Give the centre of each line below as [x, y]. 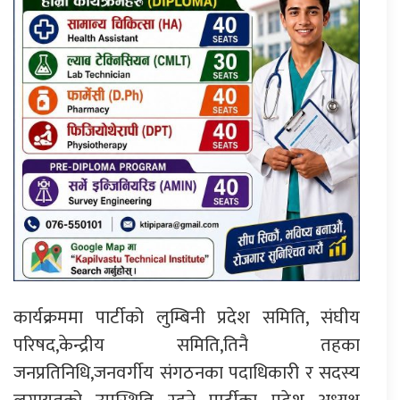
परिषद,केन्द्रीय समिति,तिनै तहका [187, 346]
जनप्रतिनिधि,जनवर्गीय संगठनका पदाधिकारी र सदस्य [187, 373]
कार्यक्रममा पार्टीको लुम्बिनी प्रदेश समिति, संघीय [187, 318]
